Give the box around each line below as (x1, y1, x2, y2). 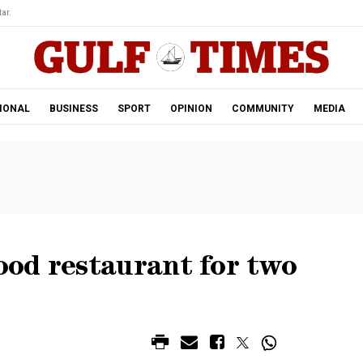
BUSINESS (49, 103, 98, 114)
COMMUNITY (231, 103, 294, 114)
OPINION (169, 103, 212, 114)
